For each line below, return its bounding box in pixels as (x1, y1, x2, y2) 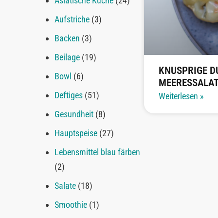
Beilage (54, 52, 80, 63)
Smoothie (54, 200, 88, 210)
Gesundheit (54, 109, 94, 120)
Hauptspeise (54, 128, 98, 139)
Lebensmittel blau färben (54, 147, 141, 158)
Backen (54, 33, 80, 44)
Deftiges (54, 90, 83, 101)
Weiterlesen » (158, 91, 204, 102)
